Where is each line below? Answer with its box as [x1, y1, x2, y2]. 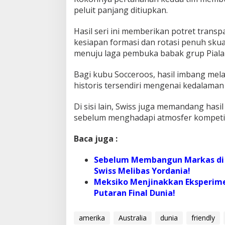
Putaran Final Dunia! [94, 187, 175, 198]
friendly [191, 213, 215, 223]
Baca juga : [74, 133, 120, 144]
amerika [79, 213, 105, 223]
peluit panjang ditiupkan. [74, 4, 168, 16]
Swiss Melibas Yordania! [94, 165, 190, 176]
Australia [119, 213, 147, 223]
